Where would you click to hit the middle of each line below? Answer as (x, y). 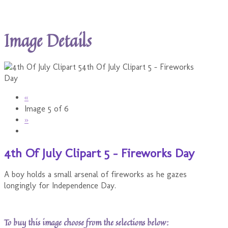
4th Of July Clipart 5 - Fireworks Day (99, 153)
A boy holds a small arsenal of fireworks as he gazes (95, 175)
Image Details (48, 41)
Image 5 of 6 (47, 108)
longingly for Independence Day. (60, 186)
